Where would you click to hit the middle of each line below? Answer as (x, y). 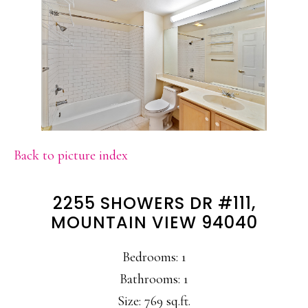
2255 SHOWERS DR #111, (154, 203)
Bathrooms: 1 (154, 279)
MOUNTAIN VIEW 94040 (154, 222)
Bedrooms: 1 (154, 257)
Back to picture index (71, 155)
